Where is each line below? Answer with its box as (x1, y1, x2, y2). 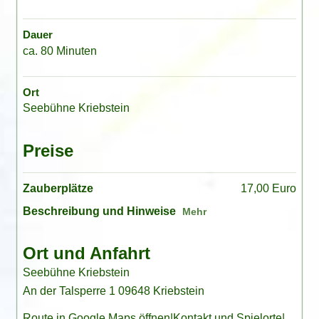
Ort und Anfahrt (22, 244, 150, 263)
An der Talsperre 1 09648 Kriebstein (22, 285, 204, 298)
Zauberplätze (22, 182, 93, 194)
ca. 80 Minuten (22, 44, 97, 57)
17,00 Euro (241, 182, 297, 194)
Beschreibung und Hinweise (22, 204, 176, 217)
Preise (22, 141, 73, 161)
